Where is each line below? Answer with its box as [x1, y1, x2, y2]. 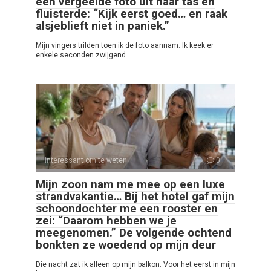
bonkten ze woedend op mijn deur [36, 237, 216, 252]
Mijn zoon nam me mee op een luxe [36, 177, 225, 191]
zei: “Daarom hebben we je [36, 213, 177, 227]
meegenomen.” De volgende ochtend [36, 225, 232, 240]
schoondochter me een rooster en [36, 201, 218, 215]
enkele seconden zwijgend [36, 50, 126, 59]
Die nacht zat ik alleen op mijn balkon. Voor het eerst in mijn [36, 260, 235, 269]
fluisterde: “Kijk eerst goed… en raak [36, 6, 227, 21]
